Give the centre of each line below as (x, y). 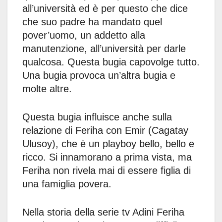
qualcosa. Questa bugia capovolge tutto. (111, 62)
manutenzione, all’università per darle (104, 49)
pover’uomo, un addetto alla (84, 35)
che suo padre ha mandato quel (92, 22)
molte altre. (47, 89)
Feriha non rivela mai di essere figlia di (107, 171)
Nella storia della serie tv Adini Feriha (103, 212)
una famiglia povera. (67, 184)
